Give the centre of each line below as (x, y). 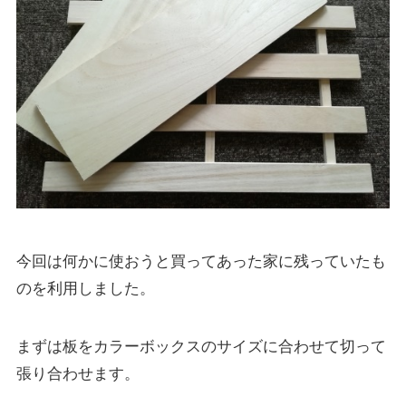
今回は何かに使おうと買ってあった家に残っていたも (201, 262)
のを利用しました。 (85, 289)
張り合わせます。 (77, 374)
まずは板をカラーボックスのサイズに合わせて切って (201, 347)
